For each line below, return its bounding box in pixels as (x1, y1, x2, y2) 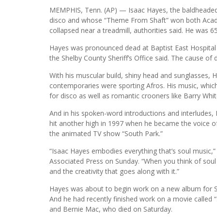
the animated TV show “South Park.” (49, 128, 163, 138)
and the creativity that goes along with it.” (49, 166, 179, 176)
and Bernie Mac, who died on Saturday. (49, 204, 172, 214)
